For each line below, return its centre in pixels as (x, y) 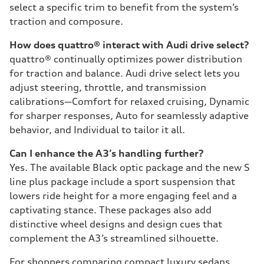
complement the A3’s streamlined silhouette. (114, 238)
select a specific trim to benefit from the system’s (124, 7)
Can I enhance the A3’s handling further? (107, 153)
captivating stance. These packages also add (110, 210)
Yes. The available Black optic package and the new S (130, 167)
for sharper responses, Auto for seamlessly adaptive (129, 115)
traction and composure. (66, 21)
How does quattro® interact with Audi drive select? (129, 45)
